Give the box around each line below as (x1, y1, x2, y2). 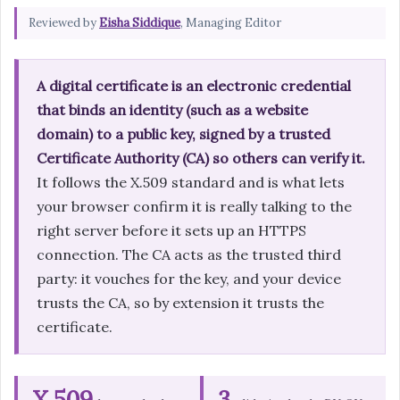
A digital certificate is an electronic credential (37, 77, 351, 96)
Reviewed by (29, 15, 99, 31)
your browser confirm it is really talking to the (37, 197, 352, 216)
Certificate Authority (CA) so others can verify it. (37, 149, 365, 168)
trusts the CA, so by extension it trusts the (37, 294, 324, 312)
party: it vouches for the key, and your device (37, 270, 341, 288)
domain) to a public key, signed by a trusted (37, 125, 330, 144)
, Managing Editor (180, 15, 281, 31)
